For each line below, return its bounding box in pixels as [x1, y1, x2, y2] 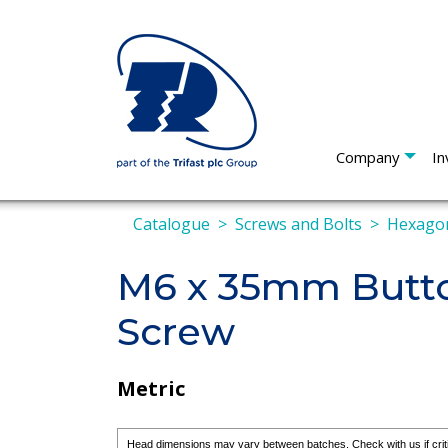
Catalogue [133, 213, 210, 235]
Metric [117, 374, 185, 402]
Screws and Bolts [235, 213, 362, 235]
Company [336, 147, 400, 167]
